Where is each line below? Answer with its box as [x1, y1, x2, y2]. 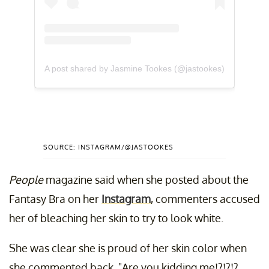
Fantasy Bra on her [9, 192, 101, 206]
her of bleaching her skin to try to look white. [9, 211, 223, 225]
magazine [46, 173, 92, 187]
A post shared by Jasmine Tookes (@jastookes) [44, 63, 225, 73]
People [9, 173, 46, 187]
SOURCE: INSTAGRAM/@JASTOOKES [43, 143, 174, 152]
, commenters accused [151, 192, 260, 206]
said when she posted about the [95, 173, 249, 187]
